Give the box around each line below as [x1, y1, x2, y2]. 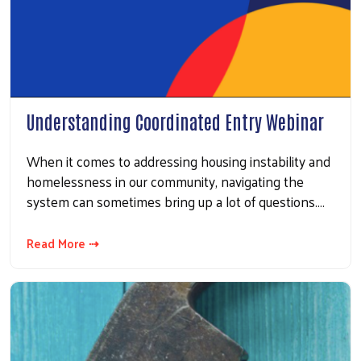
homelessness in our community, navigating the [27, 169, 304, 194]
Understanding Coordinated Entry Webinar [27, 109, 324, 134]
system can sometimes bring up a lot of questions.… [27, 189, 325, 214]
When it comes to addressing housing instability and [27, 149, 330, 174]
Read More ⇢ [27, 232, 99, 255]
